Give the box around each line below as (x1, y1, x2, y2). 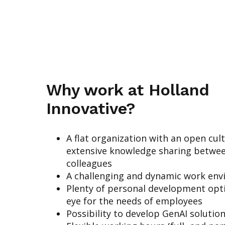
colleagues (66, 157, 112, 170)
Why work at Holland (46, 80, 209, 99)
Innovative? (46, 98, 135, 118)
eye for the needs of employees (66, 195, 202, 207)
